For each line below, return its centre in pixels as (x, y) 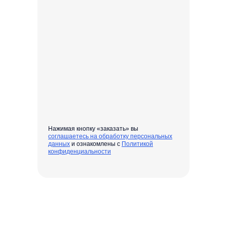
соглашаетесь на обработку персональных (110, 136)
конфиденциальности (80, 152)
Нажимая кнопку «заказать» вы (93, 129)
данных (59, 144)
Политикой (137, 144)
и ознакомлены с (96, 144)
